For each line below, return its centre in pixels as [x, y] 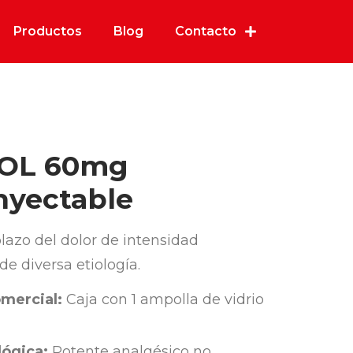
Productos [48, 31]
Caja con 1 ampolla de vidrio [163, 300]
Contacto [206, 31]
